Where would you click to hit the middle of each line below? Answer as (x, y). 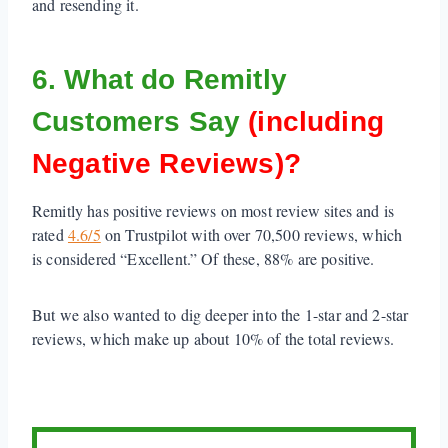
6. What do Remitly (159, 79)
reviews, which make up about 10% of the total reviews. (216, 338)
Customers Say (140, 121)
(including (316, 121)
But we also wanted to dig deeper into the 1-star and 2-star (220, 314)
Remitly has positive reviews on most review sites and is (213, 210)
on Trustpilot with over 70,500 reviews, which (251, 234)
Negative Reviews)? (166, 163)
